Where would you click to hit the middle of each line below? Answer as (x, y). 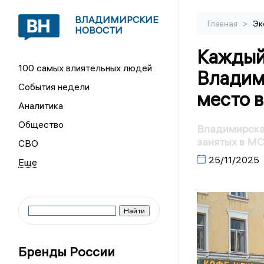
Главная (223, 24)
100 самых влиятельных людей (85, 68)
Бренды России (67, 252)
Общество (41, 124)
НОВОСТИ (99, 30)
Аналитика (41, 105)
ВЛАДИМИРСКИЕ (117, 19)
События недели (54, 87)
